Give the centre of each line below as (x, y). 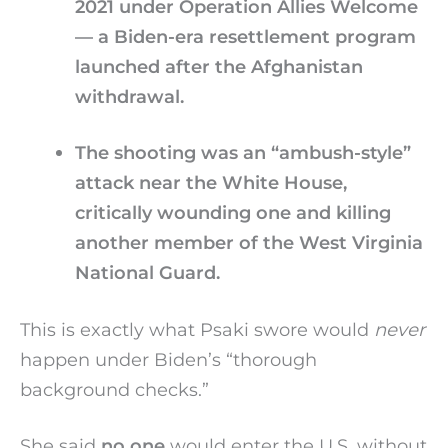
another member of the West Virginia (248, 242)
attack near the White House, (210, 182)
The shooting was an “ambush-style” (242, 152)
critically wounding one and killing (232, 212)
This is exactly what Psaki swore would (197, 330)
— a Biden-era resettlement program (245, 37)
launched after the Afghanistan (218, 67)
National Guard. (147, 272)
